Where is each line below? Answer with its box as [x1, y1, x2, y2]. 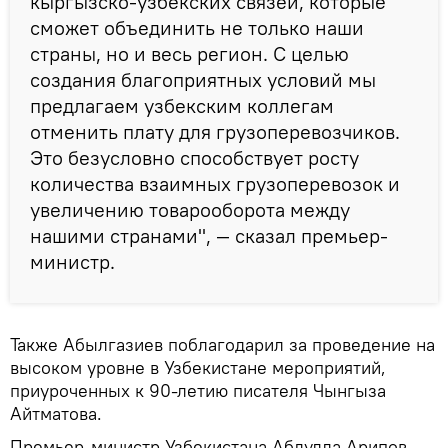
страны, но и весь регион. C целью [30, 40, 349, 66]
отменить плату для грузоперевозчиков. [30, 118, 400, 144]
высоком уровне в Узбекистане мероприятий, [10, 355, 386, 379]
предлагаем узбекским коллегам [30, 92, 334, 118]
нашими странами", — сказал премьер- [30, 222, 388, 248]
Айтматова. [10, 401, 102, 425]
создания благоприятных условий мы [30, 66, 376, 92]
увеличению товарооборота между [30, 196, 350, 222]
